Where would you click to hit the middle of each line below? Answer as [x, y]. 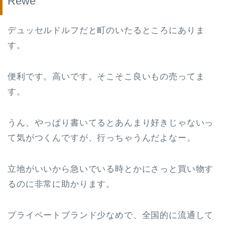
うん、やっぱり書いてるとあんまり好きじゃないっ [111, 123]
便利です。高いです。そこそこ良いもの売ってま [106, 77]
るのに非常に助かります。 [62, 184]
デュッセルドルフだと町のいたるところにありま [106, 31]
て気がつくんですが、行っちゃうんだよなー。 [102, 138]
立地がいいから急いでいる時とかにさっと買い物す [111, 169]
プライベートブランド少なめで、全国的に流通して [111, 215]
